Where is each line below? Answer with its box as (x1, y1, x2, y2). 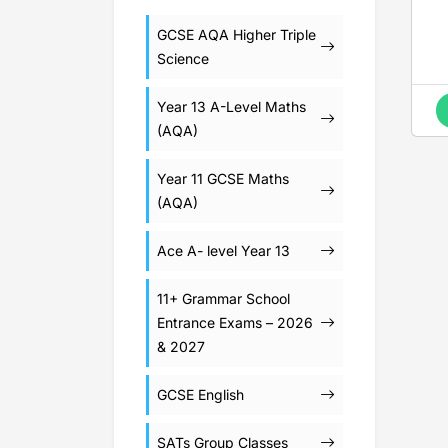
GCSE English (157, 386, 244, 403)
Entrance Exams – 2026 (157, 314, 313, 331)
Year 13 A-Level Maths (157, 98, 306, 115)
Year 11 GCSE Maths (157, 170, 289, 187)
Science (157, 50, 209, 67)
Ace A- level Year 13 (157, 242, 290, 259)
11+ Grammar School (157, 290, 290, 307)
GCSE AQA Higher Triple (157, 26, 316, 43)
